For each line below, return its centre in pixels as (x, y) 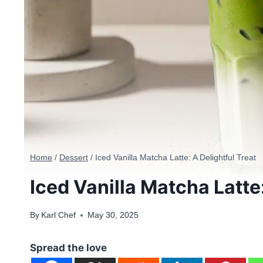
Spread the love (68, 248)
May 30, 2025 (113, 215)
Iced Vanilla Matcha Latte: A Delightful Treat (176, 158)
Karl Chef (59, 215)
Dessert (74, 158)
